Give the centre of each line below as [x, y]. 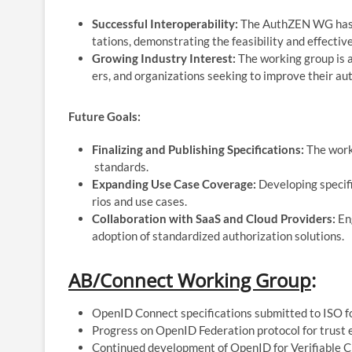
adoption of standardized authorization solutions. [218, 235]
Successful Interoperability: [165, 23]
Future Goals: [104, 116]
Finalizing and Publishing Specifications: [198, 149]
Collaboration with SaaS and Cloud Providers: [214, 218]
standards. [120, 166]
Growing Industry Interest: [164, 58]
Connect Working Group [205, 280]
